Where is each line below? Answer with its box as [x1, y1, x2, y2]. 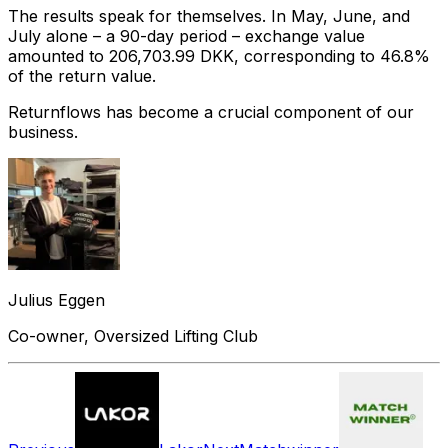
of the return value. [8, 65, 156, 86]
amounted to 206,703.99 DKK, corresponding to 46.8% [8, 45, 430, 66]
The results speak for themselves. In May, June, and [8, 5, 410, 26]
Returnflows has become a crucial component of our [8, 101, 414, 122]
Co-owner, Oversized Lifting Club [8, 325, 258, 346]
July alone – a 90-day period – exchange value [8, 25, 365, 46]
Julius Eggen [8, 289, 105, 310]
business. [8, 121, 78, 142]
